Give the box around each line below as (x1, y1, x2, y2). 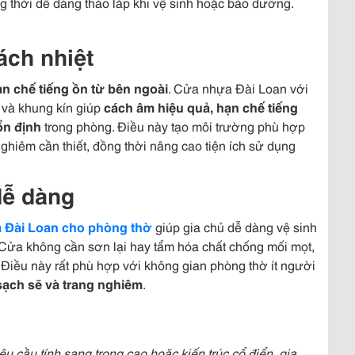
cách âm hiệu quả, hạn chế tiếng (104, 97, 298, 116)
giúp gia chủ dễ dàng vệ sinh (152, 217, 317, 235)
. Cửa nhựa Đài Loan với (168, 78, 308, 97)
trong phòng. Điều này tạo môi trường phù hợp (41, 116, 305, 135)
